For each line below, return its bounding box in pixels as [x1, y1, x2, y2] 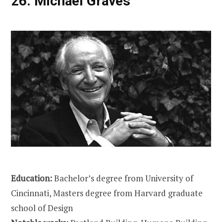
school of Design [11, 202, 73, 214]
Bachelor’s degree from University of [54, 172, 193, 184]
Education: [11, 172, 54, 184]
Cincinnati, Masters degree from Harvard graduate [11, 187, 203, 199]
